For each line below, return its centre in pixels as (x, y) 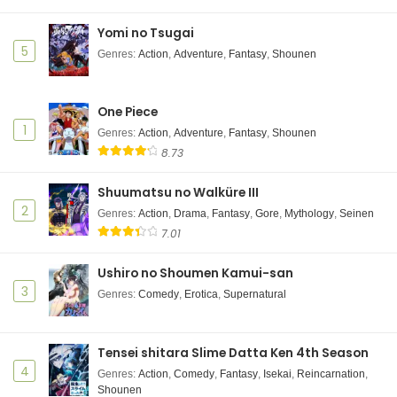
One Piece (128, 112)
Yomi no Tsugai (146, 33)
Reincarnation (331, 374)
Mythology (309, 214)
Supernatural (255, 294)
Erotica (201, 294)
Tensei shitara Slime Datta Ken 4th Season (233, 353)
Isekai (277, 374)
